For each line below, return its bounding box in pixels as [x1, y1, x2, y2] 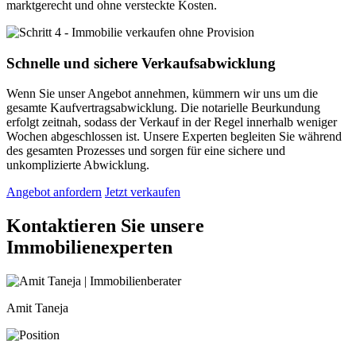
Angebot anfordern [6, 185, 102, 199]
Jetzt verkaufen [105, 185, 180, 199]
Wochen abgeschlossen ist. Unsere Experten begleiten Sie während [6, 130, 342, 144]
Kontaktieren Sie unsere [6, 215, 204, 237]
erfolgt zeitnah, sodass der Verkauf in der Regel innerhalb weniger [6, 115, 337, 130]
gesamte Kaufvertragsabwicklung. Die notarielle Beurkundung [6, 101, 320, 115]
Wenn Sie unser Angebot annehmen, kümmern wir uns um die [6, 87, 318, 101]
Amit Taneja [6, 301, 68, 315]
